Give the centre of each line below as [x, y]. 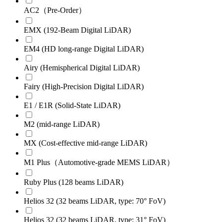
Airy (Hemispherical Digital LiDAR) [82, 67]
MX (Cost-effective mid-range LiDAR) [85, 143]
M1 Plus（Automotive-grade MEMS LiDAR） [99, 162]
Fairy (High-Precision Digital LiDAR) [84, 86]
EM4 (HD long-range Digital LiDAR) [84, 49]
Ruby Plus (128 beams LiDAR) [74, 182]
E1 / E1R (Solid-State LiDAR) [72, 105]
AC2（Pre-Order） [55, 10]
